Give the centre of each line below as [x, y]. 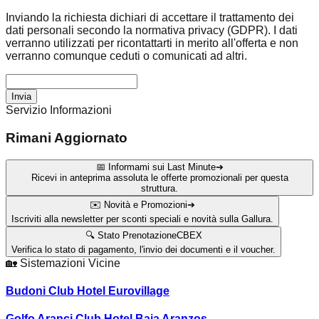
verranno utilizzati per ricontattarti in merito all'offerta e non [152, 43]
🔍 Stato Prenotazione [131, 235]
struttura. [159, 188]
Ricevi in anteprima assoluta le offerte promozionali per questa [159, 177]
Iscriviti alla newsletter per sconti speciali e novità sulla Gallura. [142, 219]
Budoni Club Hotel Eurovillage [88, 291]
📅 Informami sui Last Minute [156, 167]
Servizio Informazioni [59, 110]
